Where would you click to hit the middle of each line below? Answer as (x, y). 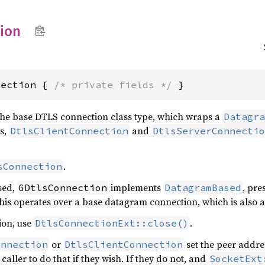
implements (136, 188)
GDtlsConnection (63, 188)
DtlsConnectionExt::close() (112, 223)
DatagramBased (203, 188)
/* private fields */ (113, 85)
